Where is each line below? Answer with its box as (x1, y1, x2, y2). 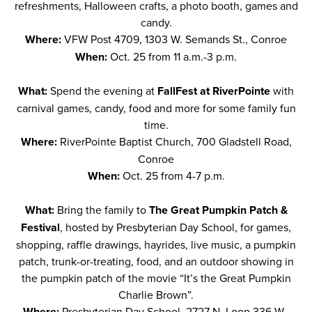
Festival (21, 219, 60, 235)
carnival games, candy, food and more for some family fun (16, 100, 296, 116)
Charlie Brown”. (118, 287, 194, 302)
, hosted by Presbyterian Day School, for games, (60, 219, 291, 235)
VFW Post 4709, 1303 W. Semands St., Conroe (64, 31, 287, 47)
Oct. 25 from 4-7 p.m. (122, 168, 225, 183)
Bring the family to (56, 202, 149, 217)
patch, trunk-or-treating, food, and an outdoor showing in (18, 253, 294, 269)
